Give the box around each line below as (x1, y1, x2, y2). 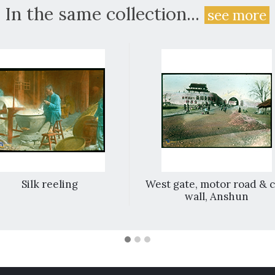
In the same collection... (5, 2, 205, 25)
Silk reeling (21, 177, 78, 191)
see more (207, 6, 267, 24)
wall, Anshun (185, 190, 249, 203)
